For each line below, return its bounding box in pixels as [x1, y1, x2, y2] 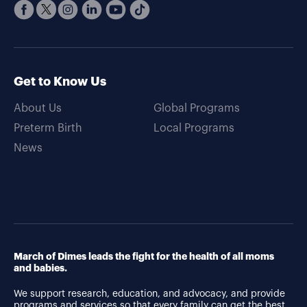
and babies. [14, 264, 67, 274]
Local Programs [153, 123, 234, 134]
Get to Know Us [14, 75, 106, 88]
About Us [14, 103, 62, 114]
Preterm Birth [14, 123, 82, 134]
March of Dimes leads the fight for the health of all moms [14, 252, 274, 262]
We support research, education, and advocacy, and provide [14, 289, 285, 299]
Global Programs [153, 103, 240, 114]
